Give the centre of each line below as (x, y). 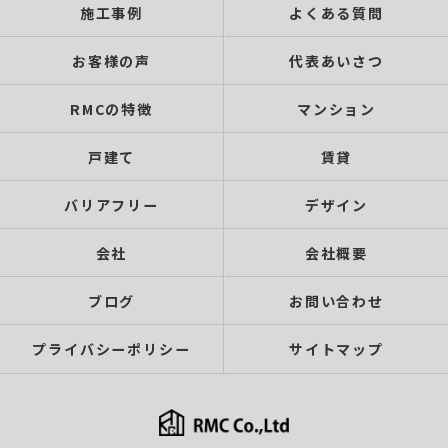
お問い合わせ (336, 301)
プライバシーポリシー (111, 349)
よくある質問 (336, 13)
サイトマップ (336, 349)
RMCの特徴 (111, 109)
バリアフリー (111, 205)
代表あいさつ (336, 61)
